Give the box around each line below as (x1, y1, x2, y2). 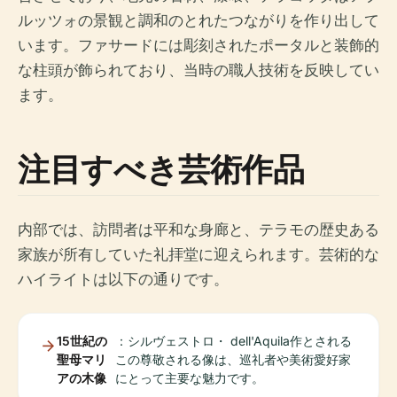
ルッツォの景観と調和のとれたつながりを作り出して (18, 12, 379, 30)
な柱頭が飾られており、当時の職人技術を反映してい (18, 61, 379, 80)
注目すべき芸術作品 (18, 147, 305, 191)
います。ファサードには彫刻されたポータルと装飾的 (18, 36, 379, 55)
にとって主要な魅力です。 (114, 370, 264, 386)
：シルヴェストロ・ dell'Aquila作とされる (114, 333, 352, 349)
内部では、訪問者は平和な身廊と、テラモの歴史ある (18, 221, 379, 239)
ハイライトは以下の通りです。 (18, 270, 229, 289)
